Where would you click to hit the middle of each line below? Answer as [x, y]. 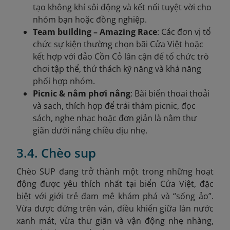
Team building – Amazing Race [95, 32]
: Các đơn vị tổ [184, 32]
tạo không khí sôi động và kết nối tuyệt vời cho [122, 7]
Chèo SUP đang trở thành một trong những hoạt [115, 171]
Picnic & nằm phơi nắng [82, 93]
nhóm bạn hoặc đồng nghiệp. [90, 19]
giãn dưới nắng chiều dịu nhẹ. [90, 130]
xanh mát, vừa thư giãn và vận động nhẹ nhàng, [115, 221]
